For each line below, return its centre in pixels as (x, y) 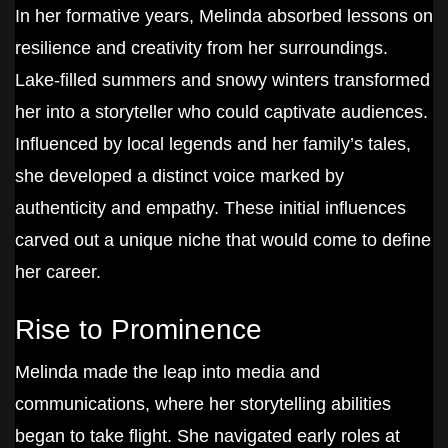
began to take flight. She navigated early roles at (207, 435)
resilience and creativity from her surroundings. (201, 47)
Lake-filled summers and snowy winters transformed (222, 79)
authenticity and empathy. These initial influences (210, 207)
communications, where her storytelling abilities (203, 403)
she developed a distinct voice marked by (179, 175)
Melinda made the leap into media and (167, 371)
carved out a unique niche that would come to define (223, 239)
